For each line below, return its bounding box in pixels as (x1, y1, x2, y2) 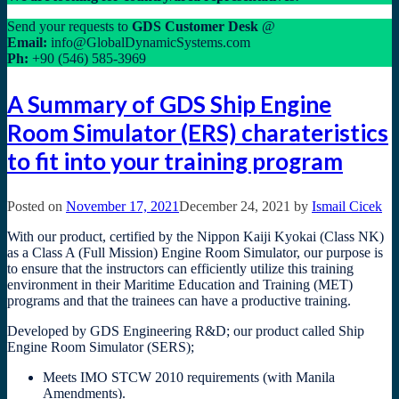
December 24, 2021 (179, 199, 290, 215)
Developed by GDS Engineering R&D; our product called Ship (7, 323, 364, 339)
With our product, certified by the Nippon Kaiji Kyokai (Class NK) (7, 229, 384, 245)
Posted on (7, 199, 66, 215)
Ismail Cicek (312, 199, 382, 215)
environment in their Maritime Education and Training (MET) (7, 277, 353, 293)
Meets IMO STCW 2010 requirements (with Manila (43, 370, 335, 386)
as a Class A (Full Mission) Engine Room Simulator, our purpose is (7, 245, 383, 261)
